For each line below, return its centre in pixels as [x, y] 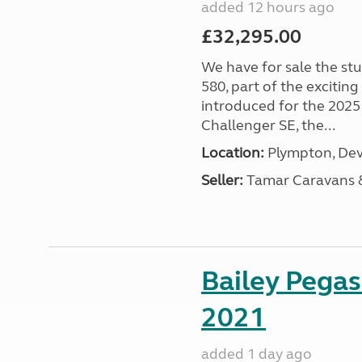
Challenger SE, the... [268, 125]
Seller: [222, 180]
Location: [232, 153]
